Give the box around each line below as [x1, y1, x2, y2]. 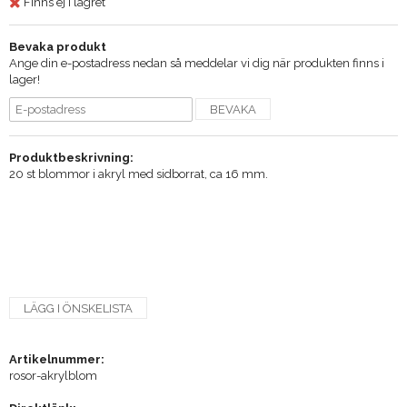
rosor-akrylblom [9, 368, 97, 382]
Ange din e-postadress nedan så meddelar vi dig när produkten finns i [9, 55, 384, 70]
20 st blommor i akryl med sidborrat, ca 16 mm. [9, 166, 268, 181]
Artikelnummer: [9, 352, 104, 366]
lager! [9, 72, 40, 86]
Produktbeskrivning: [9, 150, 134, 164]
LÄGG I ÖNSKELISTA [24, 301, 133, 315]
